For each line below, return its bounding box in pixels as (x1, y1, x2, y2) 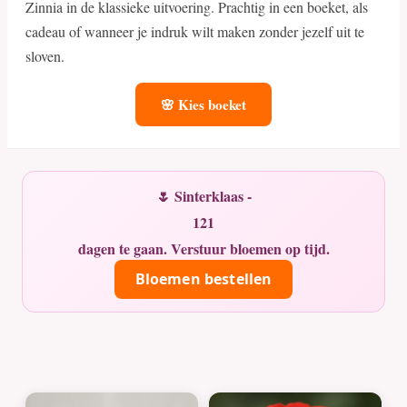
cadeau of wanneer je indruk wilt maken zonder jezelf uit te (25, 22, 364, 41)
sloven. (25, 46, 65, 65)
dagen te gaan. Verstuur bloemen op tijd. (77, 238, 330, 260)
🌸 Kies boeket (161, 94, 246, 114)
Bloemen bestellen (134, 269, 273, 290)
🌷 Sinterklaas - (155, 185, 252, 207)
